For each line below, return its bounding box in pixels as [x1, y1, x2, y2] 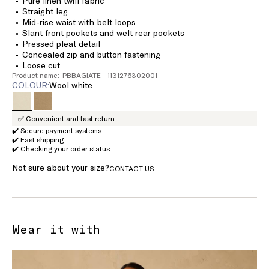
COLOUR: [12, 80, 49, 91]
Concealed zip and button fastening [22, 49, 160, 60]
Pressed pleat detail [22, 38, 100, 49]
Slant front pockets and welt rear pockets [22, 28, 184, 38]
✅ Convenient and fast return [18, 114, 115, 123]
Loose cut [22, 60, 60, 71]
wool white [57, 80, 92, 91]
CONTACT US [109, 164, 154, 173]
